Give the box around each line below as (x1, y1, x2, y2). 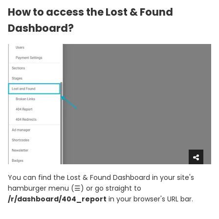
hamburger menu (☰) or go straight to (8, 183, 141, 193)
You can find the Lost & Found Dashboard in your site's (8, 172, 194, 182)
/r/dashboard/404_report (8, 194, 107, 204)
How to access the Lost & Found (8, 5, 173, 20)
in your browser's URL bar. (107, 194, 193, 204)
